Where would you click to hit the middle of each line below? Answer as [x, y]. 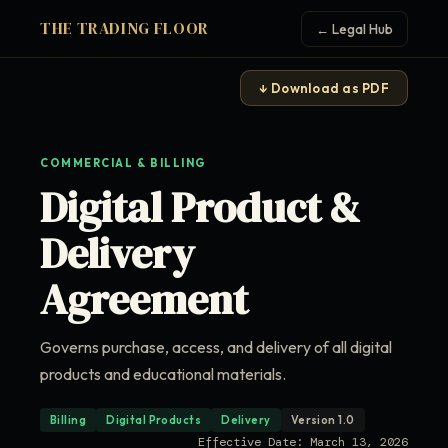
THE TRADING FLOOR [124, 28]
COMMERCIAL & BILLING [123, 163]
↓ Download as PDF [323, 88]
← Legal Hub [354, 28]
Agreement [144, 299]
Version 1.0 [322, 420]
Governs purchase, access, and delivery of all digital [216, 347]
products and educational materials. [163, 374]
